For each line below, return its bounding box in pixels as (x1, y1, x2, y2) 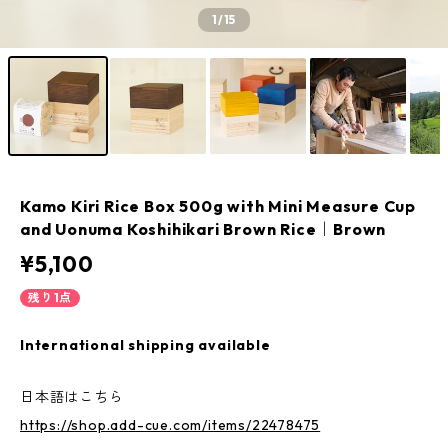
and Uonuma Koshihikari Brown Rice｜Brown (20, 219, 387, 239)
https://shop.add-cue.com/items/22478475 (20, 416, 321, 434)
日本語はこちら (20, 388, 124, 406)
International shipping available (20, 336, 271, 354)
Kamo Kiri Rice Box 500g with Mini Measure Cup (20, 196, 416, 216)
